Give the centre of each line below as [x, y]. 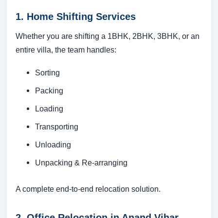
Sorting [47, 73]
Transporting [57, 127]
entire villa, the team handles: [66, 50]
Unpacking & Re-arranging [81, 163]
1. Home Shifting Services [76, 17]
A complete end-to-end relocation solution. [88, 189]
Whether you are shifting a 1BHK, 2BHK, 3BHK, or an [108, 36]
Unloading [53, 145]
